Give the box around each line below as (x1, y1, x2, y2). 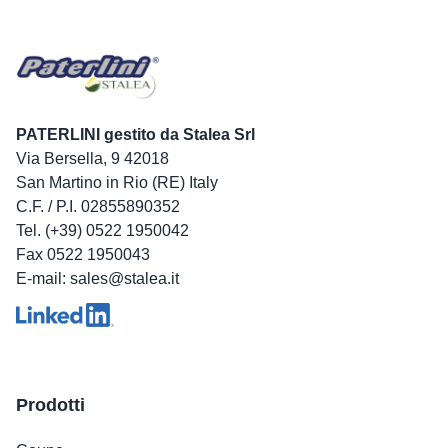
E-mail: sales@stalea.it (16, 270, 179, 288)
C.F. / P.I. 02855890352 (16, 198, 180, 216)
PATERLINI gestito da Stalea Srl (16, 126, 255, 144)
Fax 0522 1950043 (16, 246, 150, 264)
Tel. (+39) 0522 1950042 (16, 222, 189, 240)
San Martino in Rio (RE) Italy (16, 174, 218, 192)
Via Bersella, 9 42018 (16, 150, 169, 168)
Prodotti (16, 395, 85, 416)
